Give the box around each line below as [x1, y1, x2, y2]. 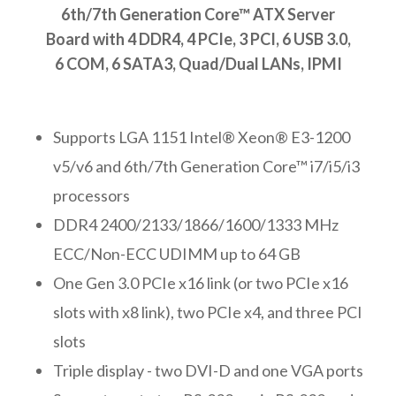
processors [53, 185, 130, 205]
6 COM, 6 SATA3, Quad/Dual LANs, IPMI [54, 53, 342, 73]
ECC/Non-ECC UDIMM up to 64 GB [53, 243, 301, 263]
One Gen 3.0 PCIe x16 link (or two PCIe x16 [53, 272, 348, 293]
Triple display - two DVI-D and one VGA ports [53, 360, 363, 380]
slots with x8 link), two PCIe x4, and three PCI [53, 301, 362, 322]
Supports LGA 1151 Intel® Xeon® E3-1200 [53, 126, 350, 147]
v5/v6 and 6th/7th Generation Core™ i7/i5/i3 [53, 156, 360, 176]
